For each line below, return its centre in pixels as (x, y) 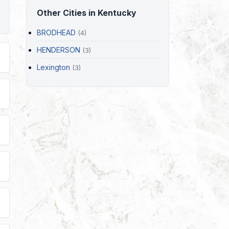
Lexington (53, 67)
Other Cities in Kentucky (87, 13)
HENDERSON (59, 50)
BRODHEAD (56, 32)
